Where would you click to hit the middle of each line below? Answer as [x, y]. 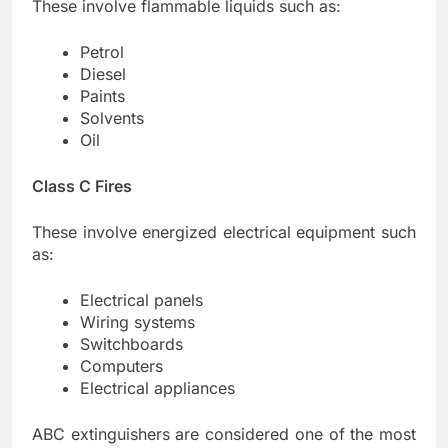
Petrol [102, 51]
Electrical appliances [157, 387]
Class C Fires [82, 185]
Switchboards [131, 343]
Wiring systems [137, 321]
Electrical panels [141, 299]
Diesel [103, 73]
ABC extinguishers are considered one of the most [224, 433]
